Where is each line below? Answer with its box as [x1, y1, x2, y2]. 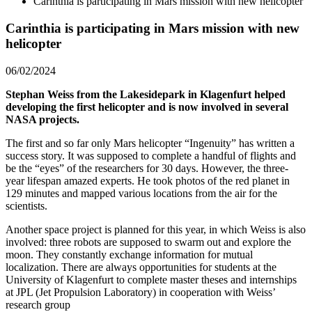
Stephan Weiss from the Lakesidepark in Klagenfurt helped [6, 88, 286, 100]
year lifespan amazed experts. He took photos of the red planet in [6, 174, 290, 187]
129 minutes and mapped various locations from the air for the [6, 187, 277, 199]
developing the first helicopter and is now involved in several [6, 100, 288, 113]
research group [6, 298, 70, 311]
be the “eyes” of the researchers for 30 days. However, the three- [6, 162, 288, 174]
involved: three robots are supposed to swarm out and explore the [6, 235, 291, 248]
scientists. [6, 199, 47, 212]
